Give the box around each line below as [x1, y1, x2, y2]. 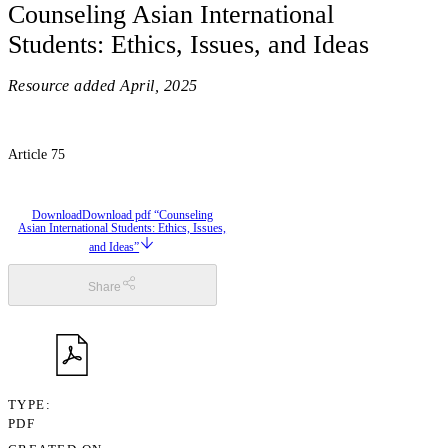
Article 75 [8, 147, 65, 162]
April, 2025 [120, 77, 198, 94]
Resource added [8, 77, 116, 94]
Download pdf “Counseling [81, 207, 213, 222]
